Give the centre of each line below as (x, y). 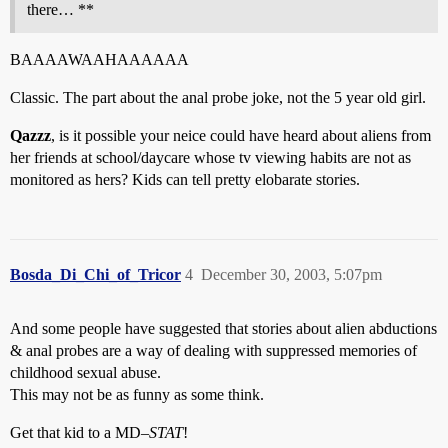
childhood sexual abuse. (85, 372)
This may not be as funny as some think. (137, 394)
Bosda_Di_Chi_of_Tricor (95, 274)
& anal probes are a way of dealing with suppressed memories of (213, 350)
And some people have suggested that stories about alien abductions (223, 328)
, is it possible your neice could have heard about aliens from (241, 135)
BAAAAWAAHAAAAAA (99, 59)
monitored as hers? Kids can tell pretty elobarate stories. (185, 179)
